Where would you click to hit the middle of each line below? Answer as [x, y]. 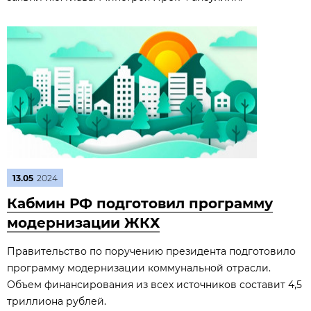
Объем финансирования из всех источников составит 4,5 [154, 285]
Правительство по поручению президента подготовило [151, 251]
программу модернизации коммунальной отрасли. [139, 268]
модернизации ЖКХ [83, 223]
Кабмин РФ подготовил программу [140, 203]
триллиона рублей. [57, 301]
